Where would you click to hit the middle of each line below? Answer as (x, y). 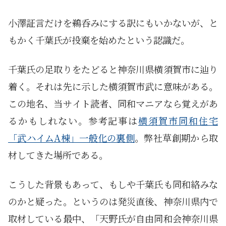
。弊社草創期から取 (176, 138)
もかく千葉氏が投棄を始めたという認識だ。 (99, 40)
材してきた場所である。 (58, 155)
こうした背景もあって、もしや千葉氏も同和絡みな (113, 184)
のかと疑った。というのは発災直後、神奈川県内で (113, 202)
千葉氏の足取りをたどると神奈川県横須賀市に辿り (113, 69)
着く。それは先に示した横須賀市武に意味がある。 (113, 87)
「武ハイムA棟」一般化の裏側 (71, 138)
